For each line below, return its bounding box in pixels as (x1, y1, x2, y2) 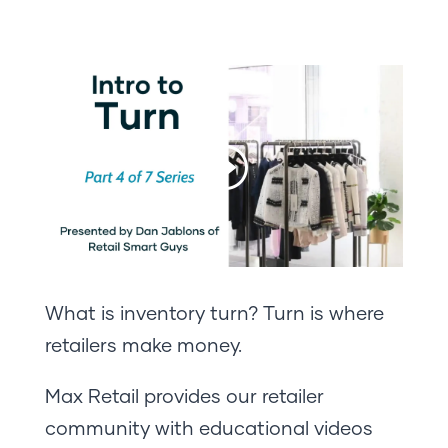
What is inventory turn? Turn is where (44, 300, 384, 324)
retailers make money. (44, 332, 242, 356)
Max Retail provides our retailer (44, 383, 324, 407)
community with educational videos (44, 415, 373, 439)
